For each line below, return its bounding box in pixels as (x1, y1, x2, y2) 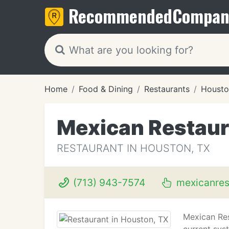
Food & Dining (79, 84, 133, 94)
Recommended (68, 3, 172, 29)
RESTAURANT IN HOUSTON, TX (57, 142, 210, 154)
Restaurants (144, 84, 190, 94)
